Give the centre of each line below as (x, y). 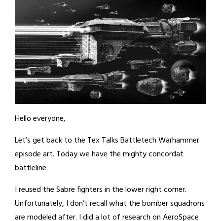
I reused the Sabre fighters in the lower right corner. (101, 190)
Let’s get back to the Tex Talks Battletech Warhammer (107, 140)
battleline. (31, 168)
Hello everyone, (40, 119)
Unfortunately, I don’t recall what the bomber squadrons (110, 203)
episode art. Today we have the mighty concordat (99, 154)
